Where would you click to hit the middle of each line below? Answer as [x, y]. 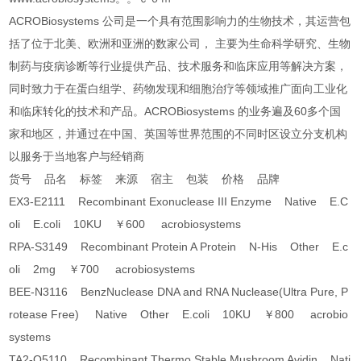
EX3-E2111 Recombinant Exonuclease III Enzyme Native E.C [179, 202]
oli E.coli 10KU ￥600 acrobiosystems [125, 224]
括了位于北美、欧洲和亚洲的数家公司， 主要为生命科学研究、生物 [180, 44]
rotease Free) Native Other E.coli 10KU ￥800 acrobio [179, 315]
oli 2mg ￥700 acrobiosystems [102, 270]
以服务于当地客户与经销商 [77, 157]
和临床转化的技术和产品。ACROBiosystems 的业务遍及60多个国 [175, 112]
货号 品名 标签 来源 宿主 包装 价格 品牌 [145, 179]
